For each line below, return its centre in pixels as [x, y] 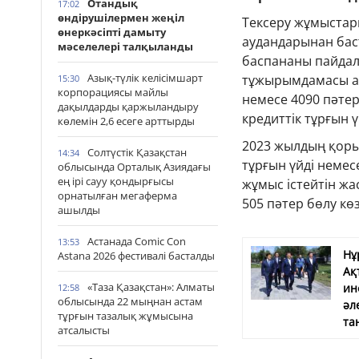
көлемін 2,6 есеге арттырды [126, 121]
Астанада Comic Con [137, 241]
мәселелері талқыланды [125, 46]
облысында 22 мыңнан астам [130, 301]
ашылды [79, 210]
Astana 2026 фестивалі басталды [136, 256]
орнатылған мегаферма [117, 196]
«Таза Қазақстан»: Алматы [151, 287]
